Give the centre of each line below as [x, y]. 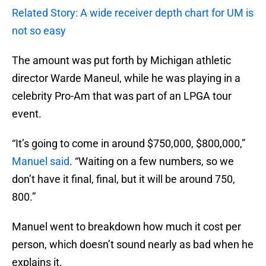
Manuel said [41, 161]
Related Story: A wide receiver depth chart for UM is [133, 13]
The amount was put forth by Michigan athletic [121, 61]
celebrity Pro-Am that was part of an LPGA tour [122, 96]
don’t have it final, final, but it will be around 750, [123, 179]
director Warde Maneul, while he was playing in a [126, 78]
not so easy [39, 31]
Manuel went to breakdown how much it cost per [126, 227]
